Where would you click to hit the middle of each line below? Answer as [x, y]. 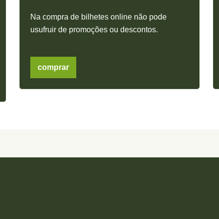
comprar [54, 67]
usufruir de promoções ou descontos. [94, 29]
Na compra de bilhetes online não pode [99, 17]
